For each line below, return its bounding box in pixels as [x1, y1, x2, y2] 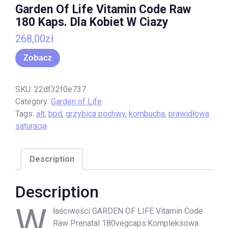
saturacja [15, 121, 47, 131]
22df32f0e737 [34, 84, 86, 94]
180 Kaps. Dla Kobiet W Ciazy [15, 15, 168, 30]
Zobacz [23, 53, 52, 63]
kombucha [129, 108, 165, 119]
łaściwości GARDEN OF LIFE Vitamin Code [53, 206, 203, 216]
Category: [15, 96, 51, 106]
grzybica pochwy [66, 108, 125, 119]
